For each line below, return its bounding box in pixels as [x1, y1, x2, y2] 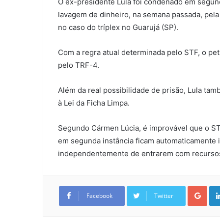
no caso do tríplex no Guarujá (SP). [58, 23, 178, 32]
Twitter [154, 192, 173, 200]
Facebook [86, 192, 112, 200]
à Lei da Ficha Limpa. [58, 98, 130, 108]
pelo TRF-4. [58, 60, 99, 70]
